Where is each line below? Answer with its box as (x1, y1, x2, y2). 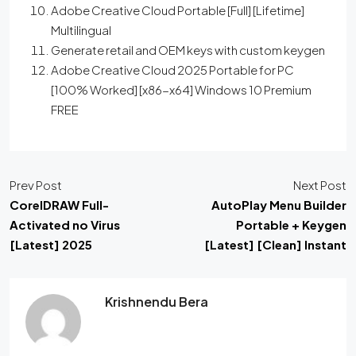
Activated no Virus (10, 217, 120, 233)
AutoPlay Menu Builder (211, 197, 346, 213)
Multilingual (51, 22, 111, 38)
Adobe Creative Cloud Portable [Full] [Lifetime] (51, 2, 304, 18)
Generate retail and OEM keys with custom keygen (51, 42, 325, 58)
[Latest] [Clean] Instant (204, 237, 346, 253)
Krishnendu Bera (105, 293, 208, 311)
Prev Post (10, 177, 62, 193)
